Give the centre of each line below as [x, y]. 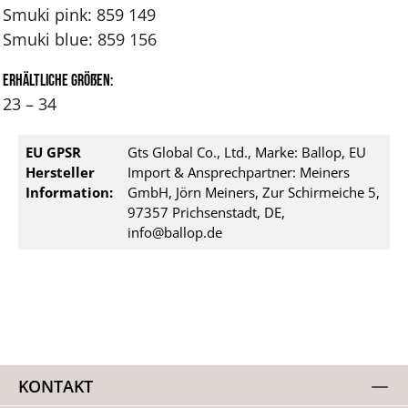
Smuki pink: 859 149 [80, 15]
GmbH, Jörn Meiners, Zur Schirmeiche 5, [254, 192]
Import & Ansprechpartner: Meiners [239, 172]
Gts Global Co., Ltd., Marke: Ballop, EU [247, 152]
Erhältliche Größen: [58, 81]
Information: [69, 192]
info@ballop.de [175, 232]
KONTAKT [56, 385]
